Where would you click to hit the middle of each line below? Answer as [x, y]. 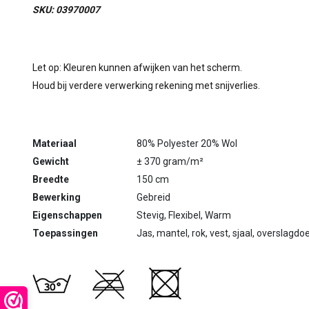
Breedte [51, 179]
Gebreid [152, 197]
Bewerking [57, 197]
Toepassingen [65, 233]
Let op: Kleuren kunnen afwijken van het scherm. [137, 68]
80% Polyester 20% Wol [186, 143]
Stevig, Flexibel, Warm [183, 215]
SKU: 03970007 [66, 10]
